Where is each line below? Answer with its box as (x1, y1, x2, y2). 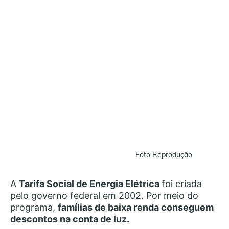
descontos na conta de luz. (10, 214, 129, 224)
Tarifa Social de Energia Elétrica (19, 178, 162, 189)
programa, (10, 202, 58, 213)
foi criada (162, 178, 202, 189)
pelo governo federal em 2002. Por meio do (10, 190, 198, 201)
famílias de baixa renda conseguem (58, 202, 214, 213)
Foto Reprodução (135, 150, 192, 159)
